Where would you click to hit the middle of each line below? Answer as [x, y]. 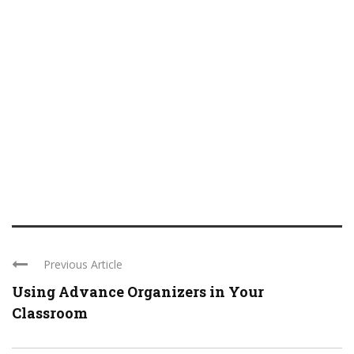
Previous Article [83, 264]
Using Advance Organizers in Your [138, 292]
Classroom [50, 313]
